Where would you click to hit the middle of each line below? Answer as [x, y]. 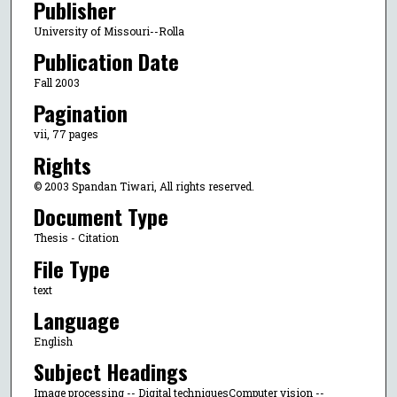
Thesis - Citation [76, 238]
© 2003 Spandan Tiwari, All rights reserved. [144, 186]
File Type [71, 268]
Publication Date [106, 61]
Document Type [101, 217]
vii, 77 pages [66, 134]
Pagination [80, 113]
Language [76, 320]
